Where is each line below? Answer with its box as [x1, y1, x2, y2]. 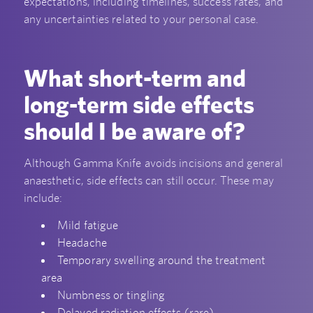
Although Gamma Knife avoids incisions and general [23, 155, 284, 170]
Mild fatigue [57, 218, 119, 233]
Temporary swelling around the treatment [57, 253, 265, 268]
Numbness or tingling [57, 288, 166, 303]
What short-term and [23, 63, 246, 92]
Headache [57, 235, 107, 250]
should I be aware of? [23, 116, 245, 145]
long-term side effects [23, 89, 254, 119]
